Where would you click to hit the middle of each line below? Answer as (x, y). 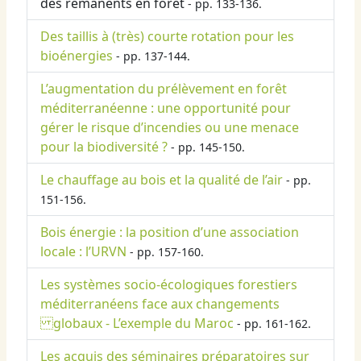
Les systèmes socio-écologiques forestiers (169, 285)
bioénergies (77, 56)
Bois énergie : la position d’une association (170, 232)
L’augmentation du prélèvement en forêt (164, 89)
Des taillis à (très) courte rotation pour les (167, 37)
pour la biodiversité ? (104, 147)
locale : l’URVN (83, 252)
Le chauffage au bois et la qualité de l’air (162, 180)
